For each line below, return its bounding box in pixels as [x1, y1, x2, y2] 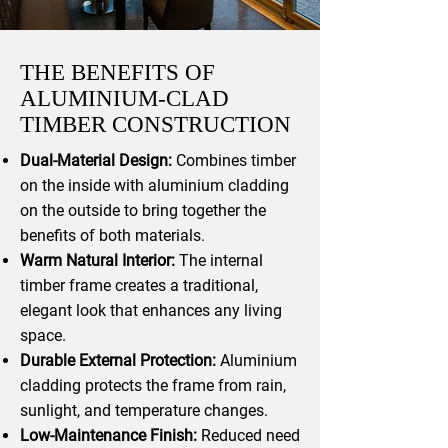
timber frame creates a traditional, [20, 276, 258, 295]
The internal [175, 251, 263, 270]
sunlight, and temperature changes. [20, 401, 268, 420]
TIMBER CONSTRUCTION [20, 112, 291, 137]
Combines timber [172, 151, 296, 170]
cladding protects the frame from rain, [20, 376, 286, 395]
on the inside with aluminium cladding [20, 176, 289, 195]
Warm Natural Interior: [20, 251, 175, 270]
